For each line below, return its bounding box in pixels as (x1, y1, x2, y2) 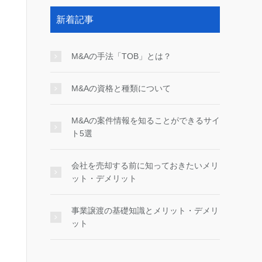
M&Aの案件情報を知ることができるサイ (71, 116, 220, 125)
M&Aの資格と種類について (71, 84, 171, 93)
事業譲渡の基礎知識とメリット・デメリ (71, 206, 219, 215)
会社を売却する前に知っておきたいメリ (71, 161, 219, 170)
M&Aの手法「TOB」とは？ (71, 51, 171, 61)
